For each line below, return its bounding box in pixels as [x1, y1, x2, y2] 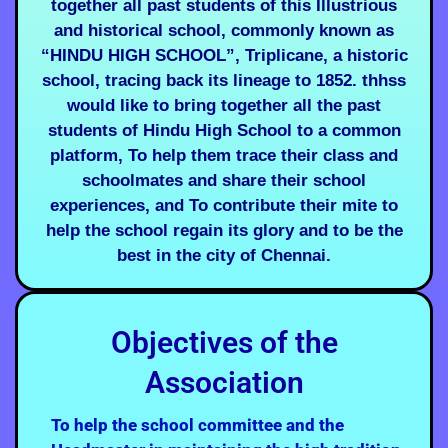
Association [144, 364, 304, 400]
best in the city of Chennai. [117, 245, 331, 265]
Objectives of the [110, 324, 338, 360]
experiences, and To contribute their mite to [50, 195, 398, 215]
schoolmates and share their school [82, 170, 366, 190]
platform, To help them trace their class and [50, 145, 398, 165]
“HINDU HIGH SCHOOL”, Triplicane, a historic [40, 45, 408, 65]
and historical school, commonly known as [54, 20, 394, 40]
